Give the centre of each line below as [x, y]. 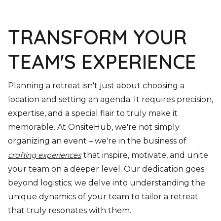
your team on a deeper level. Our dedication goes [106, 169]
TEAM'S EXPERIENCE [102, 61]
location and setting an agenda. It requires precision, [110, 99]
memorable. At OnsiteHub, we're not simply [94, 127]
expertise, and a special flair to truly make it [93, 113]
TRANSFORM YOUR [97, 37]
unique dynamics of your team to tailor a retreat [103, 196]
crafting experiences [45, 155]
